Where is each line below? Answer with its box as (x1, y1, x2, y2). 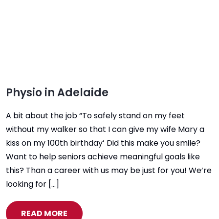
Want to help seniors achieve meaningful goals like (6, 151, 200, 162)
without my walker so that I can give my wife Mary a (6, 124, 204, 135)
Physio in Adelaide (6, 85, 109, 100)
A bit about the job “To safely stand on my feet (6, 110, 185, 121)
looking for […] (6, 178, 59, 190)
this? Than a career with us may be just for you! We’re (6, 165, 212, 176)
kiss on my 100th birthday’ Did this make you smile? (6, 137, 200, 149)
